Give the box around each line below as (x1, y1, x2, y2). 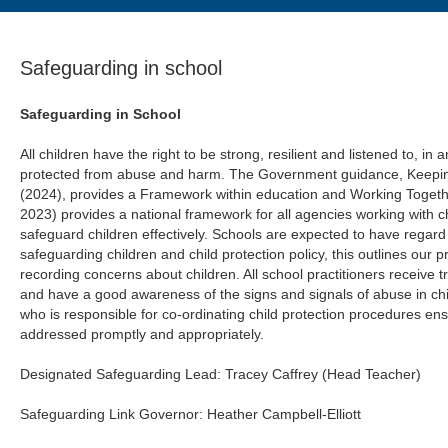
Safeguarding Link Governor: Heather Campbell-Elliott (20, 406, 362, 422)
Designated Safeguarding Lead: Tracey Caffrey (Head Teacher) (20, 366, 422, 382)
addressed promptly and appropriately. (20, 326, 265, 342)
